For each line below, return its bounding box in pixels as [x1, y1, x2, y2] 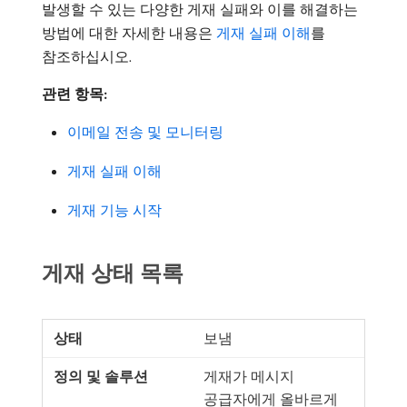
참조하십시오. [42, 46, 132, 65]
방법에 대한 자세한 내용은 [42, 23, 216, 42]
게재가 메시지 [203, 366, 294, 385]
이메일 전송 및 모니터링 [67, 122, 223, 141]
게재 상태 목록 [42, 258, 184, 286]
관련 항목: [42, 84, 107, 103]
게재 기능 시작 [67, 200, 162, 219]
